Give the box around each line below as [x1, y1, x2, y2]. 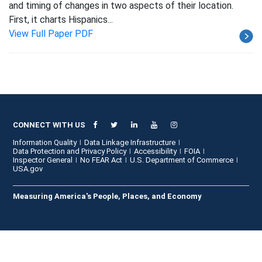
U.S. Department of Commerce [130, 156, 234, 164]
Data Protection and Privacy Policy [13, 147, 127, 156]
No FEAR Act [80, 156, 123, 164]
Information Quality [13, 138, 77, 147]
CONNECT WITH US [13, 120, 86, 129]
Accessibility [134, 147, 177, 156]
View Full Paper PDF [9, 28, 93, 39]
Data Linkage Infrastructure [84, 138, 176, 147]
